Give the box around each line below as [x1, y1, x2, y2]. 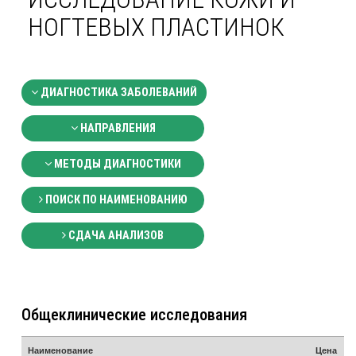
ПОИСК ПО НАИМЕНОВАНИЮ [42, 193, 188, 207]
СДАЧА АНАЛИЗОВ [66, 229, 164, 243]
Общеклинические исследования [21, 305, 247, 325]
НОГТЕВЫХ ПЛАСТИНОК [28, 12, 284, 43]
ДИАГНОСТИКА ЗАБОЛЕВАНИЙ [38, 86, 197, 100]
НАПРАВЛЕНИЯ [77, 122, 156, 136]
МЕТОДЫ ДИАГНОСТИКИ [52, 157, 181, 172]
